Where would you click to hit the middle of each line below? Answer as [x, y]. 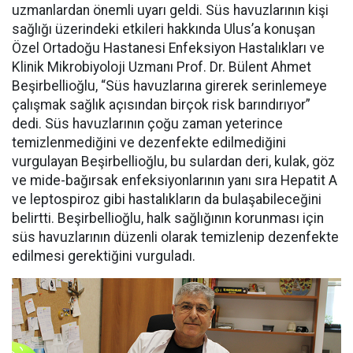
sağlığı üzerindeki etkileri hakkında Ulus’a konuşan [163, 30]
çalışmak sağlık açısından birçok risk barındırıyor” [161, 105]
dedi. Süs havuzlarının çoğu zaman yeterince [147, 124]
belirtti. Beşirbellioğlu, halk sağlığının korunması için [168, 219]
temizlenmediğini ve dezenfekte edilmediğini [149, 143]
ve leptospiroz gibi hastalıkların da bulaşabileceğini [167, 200]
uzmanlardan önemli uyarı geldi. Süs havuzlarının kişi [170, 11]
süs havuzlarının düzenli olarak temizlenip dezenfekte [175, 238]
